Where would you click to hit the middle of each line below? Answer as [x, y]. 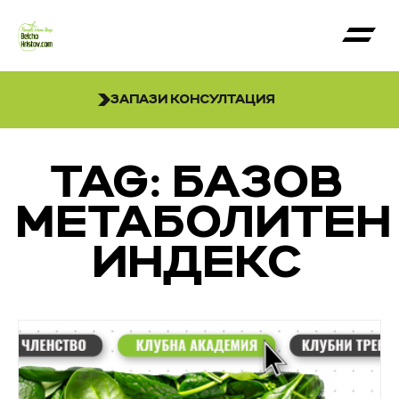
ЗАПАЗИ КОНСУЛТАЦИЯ [192, 100]
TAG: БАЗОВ [199, 184]
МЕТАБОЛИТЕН [206, 224]
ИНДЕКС [199, 264]
